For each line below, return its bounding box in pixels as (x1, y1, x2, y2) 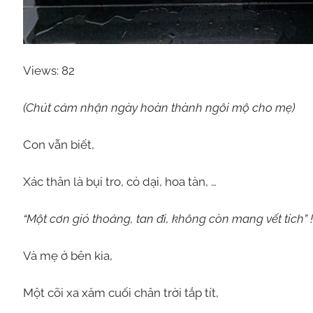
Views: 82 (22, 63, 75, 78)
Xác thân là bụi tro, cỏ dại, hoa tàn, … (22, 174, 217, 189)
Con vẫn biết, (22, 137, 94, 152)
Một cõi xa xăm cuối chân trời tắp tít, (22, 285, 219, 300)
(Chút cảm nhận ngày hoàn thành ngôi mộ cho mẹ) (22, 100, 295, 115)
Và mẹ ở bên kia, (22, 248, 112, 263)
